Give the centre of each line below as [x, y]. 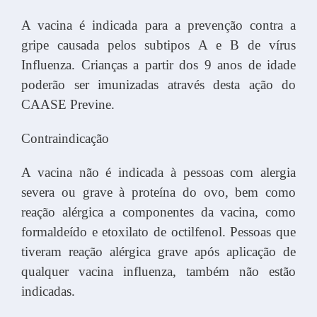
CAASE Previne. [68, 104]
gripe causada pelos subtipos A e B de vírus [158, 45]
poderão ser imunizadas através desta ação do [158, 84]
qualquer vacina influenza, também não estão [158, 271]
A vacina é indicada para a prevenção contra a [158, 25]
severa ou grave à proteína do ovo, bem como [158, 192]
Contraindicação [65, 138]
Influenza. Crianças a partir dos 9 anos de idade [158, 64]
